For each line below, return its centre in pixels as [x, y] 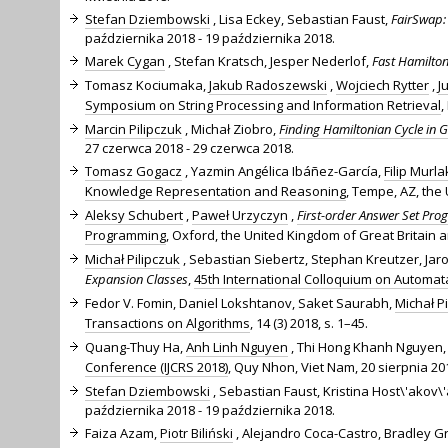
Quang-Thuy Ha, [135, 346]
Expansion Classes [136, 278]
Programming [125, 234]
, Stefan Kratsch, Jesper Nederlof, [268, 60]
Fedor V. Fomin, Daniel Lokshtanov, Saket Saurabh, [240, 302]
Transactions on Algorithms [167, 322]
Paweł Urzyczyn [240, 214]
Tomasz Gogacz [133, 170]
